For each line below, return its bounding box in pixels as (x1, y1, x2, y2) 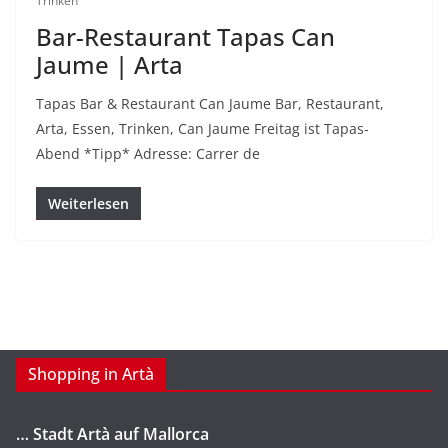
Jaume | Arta (36, 47, 183, 81)
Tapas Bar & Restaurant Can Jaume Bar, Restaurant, (36, 93, 384, 113)
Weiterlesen (48, 193, 129, 213)
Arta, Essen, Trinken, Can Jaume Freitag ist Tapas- (36, 118, 369, 138)
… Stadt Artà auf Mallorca (16, 423, 209, 445)
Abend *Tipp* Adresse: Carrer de (36, 143, 260, 163)
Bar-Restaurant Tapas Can (36, 19, 335, 53)
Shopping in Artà (28, 363, 154, 385)
